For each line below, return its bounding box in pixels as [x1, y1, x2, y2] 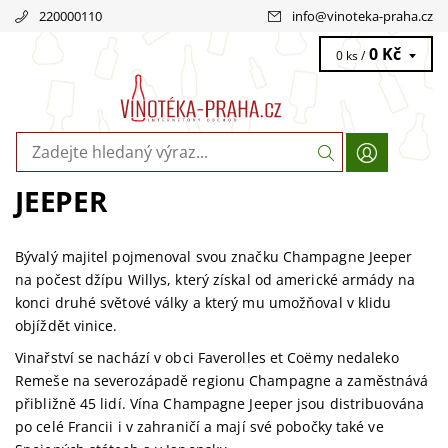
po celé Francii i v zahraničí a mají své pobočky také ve [15, 417, 384, 437]
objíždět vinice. [15, 316, 118, 336]
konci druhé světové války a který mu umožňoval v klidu [15, 293, 392, 313]
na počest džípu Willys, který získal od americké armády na [15, 270, 415, 290]
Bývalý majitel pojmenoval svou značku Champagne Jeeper [15, 247, 413, 267]
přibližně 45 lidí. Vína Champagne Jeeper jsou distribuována [15, 394, 424, 414]
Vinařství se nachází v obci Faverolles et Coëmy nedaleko [15, 348, 399, 368]
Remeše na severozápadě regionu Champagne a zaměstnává [15, 371, 429, 391]
